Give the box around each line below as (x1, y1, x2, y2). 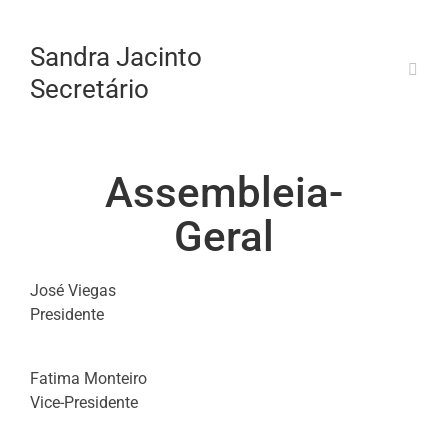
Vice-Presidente (29, 393, 138, 412)
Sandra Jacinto (29, 42, 202, 72)
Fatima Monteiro (29, 369, 147, 388)
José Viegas (29, 281, 116, 300)
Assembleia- (105, 168, 343, 217)
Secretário (29, 74, 149, 104)
